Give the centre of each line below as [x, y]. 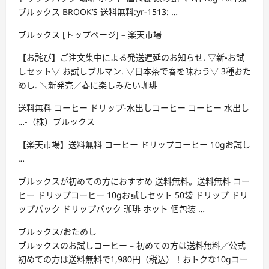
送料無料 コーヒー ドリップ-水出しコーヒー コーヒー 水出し [134, 108]
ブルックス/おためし [57, 232]
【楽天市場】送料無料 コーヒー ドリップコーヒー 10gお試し [134, 145]
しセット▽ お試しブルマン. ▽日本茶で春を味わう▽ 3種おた [134, 71]
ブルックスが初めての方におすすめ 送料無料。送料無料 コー [134, 181]
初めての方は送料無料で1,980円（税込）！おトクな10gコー [133, 259]
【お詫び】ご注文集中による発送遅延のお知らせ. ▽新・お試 [131, 58]
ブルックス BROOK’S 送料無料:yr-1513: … [98, 12]
